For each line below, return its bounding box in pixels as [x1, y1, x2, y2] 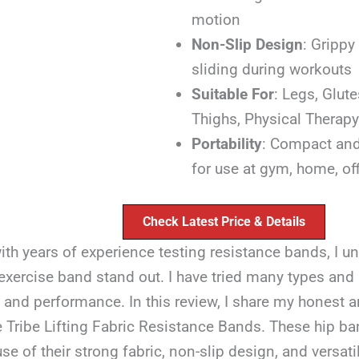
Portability [191, 135, 262, 154]
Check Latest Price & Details [143, 213, 306, 229]
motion [191, 10, 240, 30]
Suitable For [191, 85, 274, 104]
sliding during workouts [191, 60, 352, 79]
